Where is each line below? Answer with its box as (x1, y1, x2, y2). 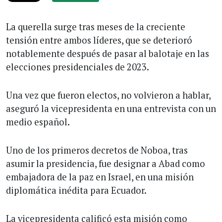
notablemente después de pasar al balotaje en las (6, 48, 209, 60)
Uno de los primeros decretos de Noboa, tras (6, 144, 188, 157)
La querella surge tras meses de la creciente (6, 21, 185, 33)
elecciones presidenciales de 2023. (6, 61, 149, 73)
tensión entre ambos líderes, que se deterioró (6, 34, 192, 47)
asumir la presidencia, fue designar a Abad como (6, 158, 205, 170)
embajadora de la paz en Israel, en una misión (6, 171, 194, 183)
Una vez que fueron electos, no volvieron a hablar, (6, 89, 211, 102)
